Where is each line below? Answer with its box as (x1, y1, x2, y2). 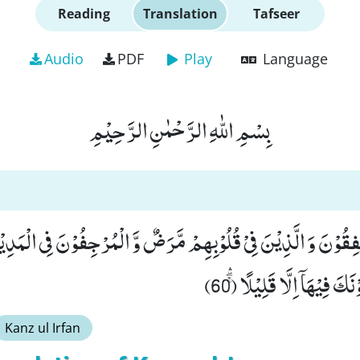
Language (262, 49, 328, 68)
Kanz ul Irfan (5, 319, 80, 337)
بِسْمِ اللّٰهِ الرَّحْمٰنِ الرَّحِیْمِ (89, 108, 271, 150)
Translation (142, 5, 218, 22)
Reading (57, 5, 110, 22)
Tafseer (253, 5, 300, 22)
